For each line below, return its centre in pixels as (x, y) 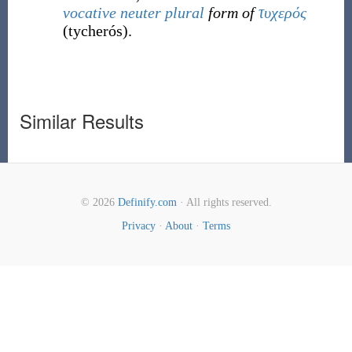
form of (231, 13)
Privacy (139, 226)
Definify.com (147, 202)
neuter (140, 13)
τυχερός (282, 13)
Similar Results (81, 121)
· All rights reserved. (224, 202)
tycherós (95, 31)
